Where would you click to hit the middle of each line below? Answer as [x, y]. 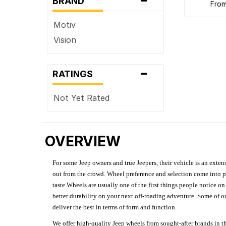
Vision [65, 40]
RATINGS [76, 74]
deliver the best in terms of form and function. [115, 207]
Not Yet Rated [82, 98]
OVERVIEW [83, 141]
